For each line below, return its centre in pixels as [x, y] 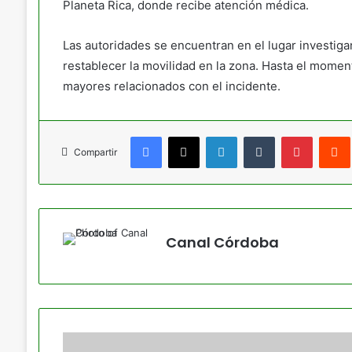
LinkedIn [257, 136]
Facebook [185, 136]
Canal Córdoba [222, 242]
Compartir [95, 152]
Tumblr [290, 136]
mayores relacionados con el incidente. [171, 86]
